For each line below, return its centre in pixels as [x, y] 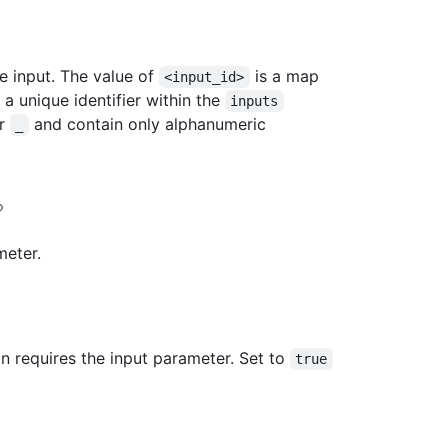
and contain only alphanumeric [149, 123]
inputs [254, 100]
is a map [286, 75]
